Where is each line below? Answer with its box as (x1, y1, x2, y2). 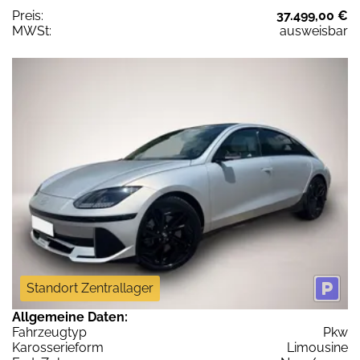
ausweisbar (280, 22, 348, 39)
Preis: (12, 7, 43, 23)
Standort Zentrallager (27, 280, 153, 297)
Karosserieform (12, 340, 104, 356)
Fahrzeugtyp (12, 325, 87, 341)
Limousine (287, 340, 348, 356)
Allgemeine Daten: (12, 309, 128, 325)
